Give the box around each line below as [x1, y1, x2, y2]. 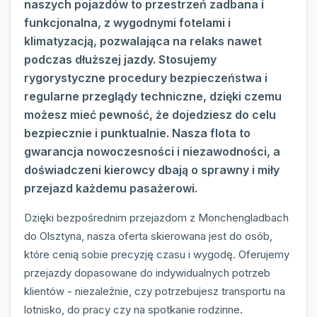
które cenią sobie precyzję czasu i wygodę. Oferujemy [24, 248, 289, 262]
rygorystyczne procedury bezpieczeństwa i [24, 71, 267, 86]
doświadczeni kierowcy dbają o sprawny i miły [24, 163, 279, 178]
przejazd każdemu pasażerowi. [24, 181, 197, 196]
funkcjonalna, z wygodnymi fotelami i [24, 16, 231, 30]
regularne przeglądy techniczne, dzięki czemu [24, 89, 282, 104]
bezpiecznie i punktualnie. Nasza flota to [24, 126, 250, 141]
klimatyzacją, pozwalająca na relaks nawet [24, 34, 262, 49]
